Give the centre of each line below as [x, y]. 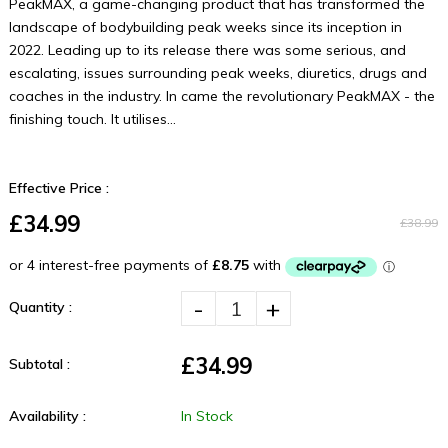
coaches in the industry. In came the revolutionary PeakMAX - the [221, 96]
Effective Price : [58, 188]
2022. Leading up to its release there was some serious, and [207, 50]
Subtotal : [39, 363]
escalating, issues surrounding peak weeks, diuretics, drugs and [217, 73]
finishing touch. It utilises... [92, 119]
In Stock [206, 415]
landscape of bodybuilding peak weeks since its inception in [205, 27]
